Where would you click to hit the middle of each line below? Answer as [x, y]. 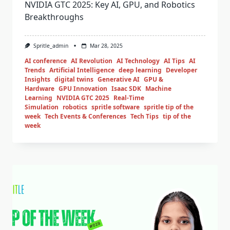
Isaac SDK [126, 89]
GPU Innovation [83, 89]
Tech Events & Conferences [85, 117]
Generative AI [119, 80]
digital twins [74, 80]
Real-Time [129, 98]
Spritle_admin [51, 46]
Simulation [42, 107]
